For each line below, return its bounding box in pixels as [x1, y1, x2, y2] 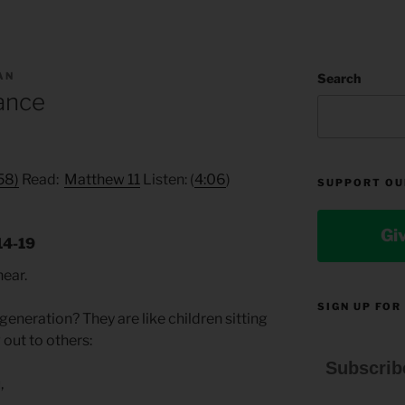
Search [316, 70, 361, 86]
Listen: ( [140, 171, 194, 189]
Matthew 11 [64, 171, 140, 189]
